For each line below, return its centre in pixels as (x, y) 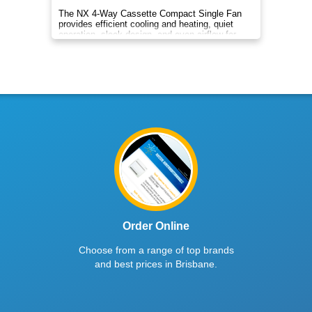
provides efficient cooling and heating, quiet (146, 24)
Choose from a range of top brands (156, 250)
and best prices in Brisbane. (156, 264)
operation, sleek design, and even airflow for (147, 34)
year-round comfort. (98, 45)
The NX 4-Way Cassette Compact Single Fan (150, 14)
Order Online (156, 226)
